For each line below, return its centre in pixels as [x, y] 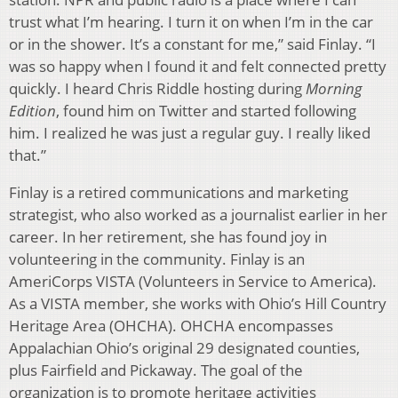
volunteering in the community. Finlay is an [157, 259]
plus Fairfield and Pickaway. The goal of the [156, 370]
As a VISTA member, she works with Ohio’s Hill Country [198, 303]
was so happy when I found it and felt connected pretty [198, 66]
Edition [32, 110]
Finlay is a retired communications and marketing [179, 192]
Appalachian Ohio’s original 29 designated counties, [184, 347]
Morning [334, 88]
